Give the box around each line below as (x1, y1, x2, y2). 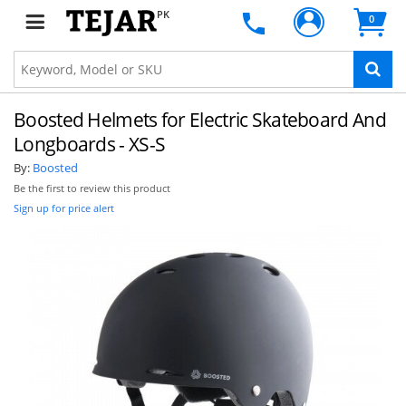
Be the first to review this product (14, 182, 170, 195)
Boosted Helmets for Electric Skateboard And (14, 107, 386, 132)
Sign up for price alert (14, 201, 114, 215)
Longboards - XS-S (14, 131, 166, 157)
